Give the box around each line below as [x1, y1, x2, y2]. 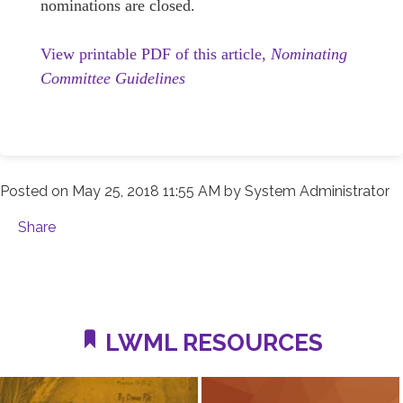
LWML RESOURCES [100, 328, 323, 357]
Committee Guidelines [40, 69, 185, 88]
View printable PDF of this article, [40, 45, 266, 64]
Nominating [266, 45, 347, 64]
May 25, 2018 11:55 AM [72, 183, 220, 201]
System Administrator [245, 183, 390, 201]
